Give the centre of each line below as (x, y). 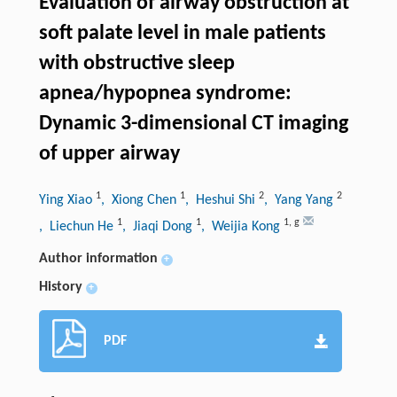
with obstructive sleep (136, 63)
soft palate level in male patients (182, 33)
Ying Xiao (67, 200)
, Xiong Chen (140, 200)
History (60, 287)
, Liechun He (78, 226)
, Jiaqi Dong (159, 226)
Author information (98, 258)
